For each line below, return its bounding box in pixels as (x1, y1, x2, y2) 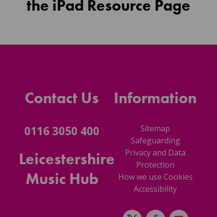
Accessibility (134, 184, 177, 195)
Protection (136, 159, 174, 170)
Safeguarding (130, 135, 180, 146)
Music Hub (25, 169, 98, 189)
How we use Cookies (118, 171, 193, 183)
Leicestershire (19, 149, 115, 170)
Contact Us (25, 88, 99, 108)
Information (114, 88, 197, 108)
